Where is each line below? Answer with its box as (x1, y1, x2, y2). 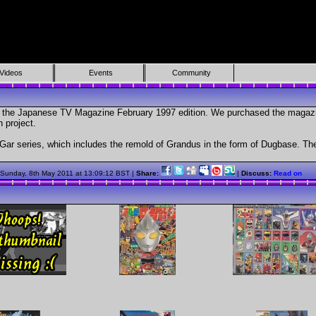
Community (171, 68, 211, 77)
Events (89, 68, 114, 77)
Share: (136, 169, 161, 178)
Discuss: (241, 169, 274, 178)
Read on (274, 169, 302, 178)
